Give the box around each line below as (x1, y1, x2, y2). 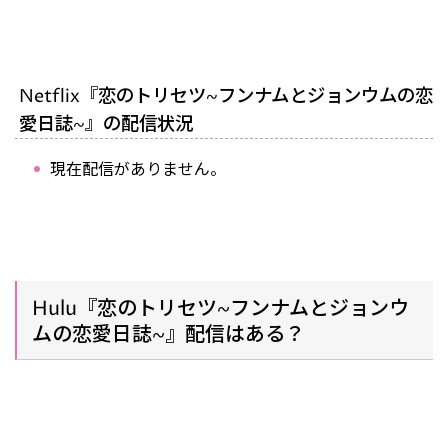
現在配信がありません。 (50, 158, 226, 181)
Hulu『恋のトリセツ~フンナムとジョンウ (32, 295, 409, 323)
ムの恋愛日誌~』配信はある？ (32, 321, 305, 349)
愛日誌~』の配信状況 (18, 111, 193, 137)
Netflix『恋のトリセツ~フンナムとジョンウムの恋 (18, 83, 433, 109)
